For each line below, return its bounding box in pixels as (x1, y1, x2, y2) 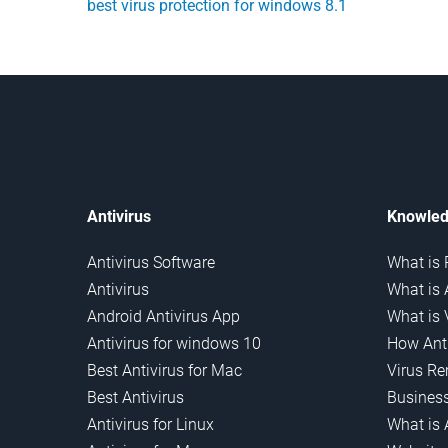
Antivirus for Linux (87, 415, 214, 435)
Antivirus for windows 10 (87, 334, 261, 354)
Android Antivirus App (87, 307, 240, 327)
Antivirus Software (87, 253, 215, 273)
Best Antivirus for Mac (87, 361, 242, 381)
